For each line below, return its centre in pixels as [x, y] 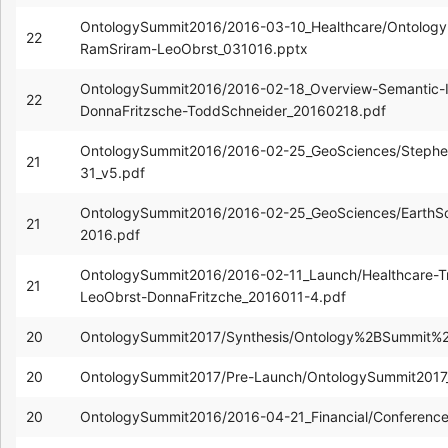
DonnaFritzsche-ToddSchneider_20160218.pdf [233, 110]
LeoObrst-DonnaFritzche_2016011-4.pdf [213, 296]
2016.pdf [110, 234]
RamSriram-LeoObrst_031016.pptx [194, 48]
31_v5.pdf [112, 172]
